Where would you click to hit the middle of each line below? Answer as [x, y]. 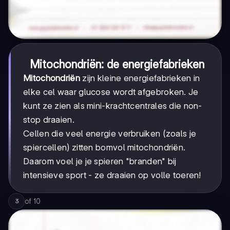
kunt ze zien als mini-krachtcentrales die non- [113, 106]
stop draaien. [49, 119]
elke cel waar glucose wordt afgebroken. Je [111, 92]
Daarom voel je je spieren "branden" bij [100, 161]
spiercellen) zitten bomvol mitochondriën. [104, 147]
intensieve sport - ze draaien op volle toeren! [112, 175]
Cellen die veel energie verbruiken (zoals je [110, 133]
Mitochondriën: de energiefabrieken [117, 64]
